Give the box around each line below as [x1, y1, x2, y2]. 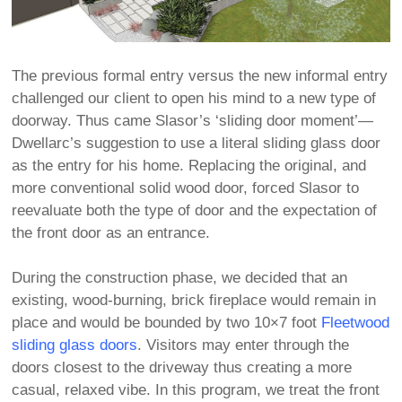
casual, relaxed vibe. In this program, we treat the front [12, 381, 380, 399]
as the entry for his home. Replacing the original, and [12, 157, 367, 175]
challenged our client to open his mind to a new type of [12, 90, 377, 108]
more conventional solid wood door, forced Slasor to [12, 179, 360, 197]
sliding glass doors [12, 336, 138, 354]
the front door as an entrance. [12, 224, 211, 242]
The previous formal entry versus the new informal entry [12, 67, 389, 85]
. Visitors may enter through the [137, 336, 350, 354]
